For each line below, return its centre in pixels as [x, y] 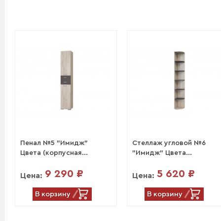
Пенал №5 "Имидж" [54, 143]
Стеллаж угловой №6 [169, 143]
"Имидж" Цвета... [162, 153]
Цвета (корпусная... [54, 153]
